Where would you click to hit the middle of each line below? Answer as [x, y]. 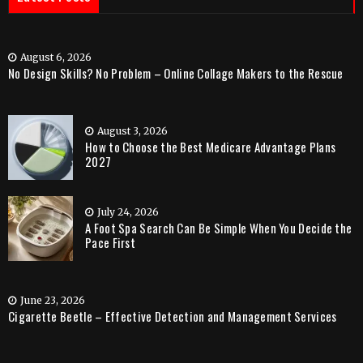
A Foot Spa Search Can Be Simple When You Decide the [219, 228]
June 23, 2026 [53, 300]
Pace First [110, 242]
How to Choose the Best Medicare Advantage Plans [211, 147]
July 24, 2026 [128, 212]
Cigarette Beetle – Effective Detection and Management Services [173, 316]
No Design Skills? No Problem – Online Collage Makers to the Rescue [176, 73]
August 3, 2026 [132, 131]
